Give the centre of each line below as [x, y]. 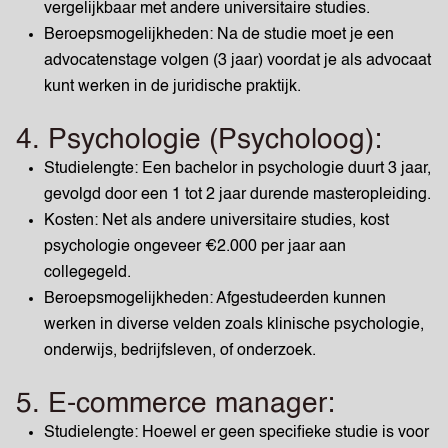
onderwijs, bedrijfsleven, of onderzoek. [180, 351]
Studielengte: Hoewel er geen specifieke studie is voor [236, 433]
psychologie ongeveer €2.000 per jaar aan [195, 247]
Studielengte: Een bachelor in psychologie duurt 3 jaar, [237, 169]
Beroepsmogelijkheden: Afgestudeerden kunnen [215, 299]
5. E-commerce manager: [175, 404]
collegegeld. [87, 273]
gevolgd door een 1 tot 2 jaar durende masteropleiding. [237, 195]
